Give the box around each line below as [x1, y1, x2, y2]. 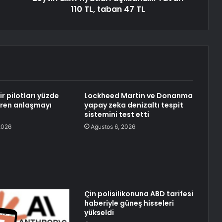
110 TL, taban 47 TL [70, 3, 145, 15]
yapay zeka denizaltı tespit [84, 100, 183, 111]
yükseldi [84, 208, 114, 218]
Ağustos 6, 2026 [90, 123, 135, 131]
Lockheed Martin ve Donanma [84, 91, 193, 101]
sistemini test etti [84, 110, 149, 120]
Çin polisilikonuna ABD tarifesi [84, 189, 193, 199]
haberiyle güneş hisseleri [84, 198, 174, 209]
